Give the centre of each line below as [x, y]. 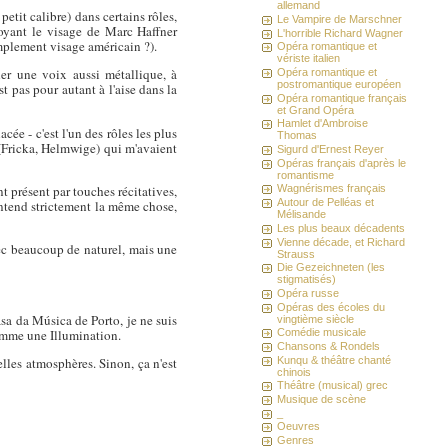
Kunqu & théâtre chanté [334, 359]
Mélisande [302, 214]
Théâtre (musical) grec [333, 385]
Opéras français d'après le [342, 162]
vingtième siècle [316, 318]
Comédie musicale [322, 332]
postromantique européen [339, 84]
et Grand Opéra [316, 109]
